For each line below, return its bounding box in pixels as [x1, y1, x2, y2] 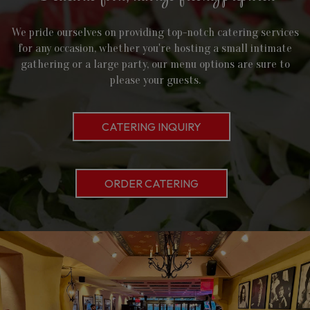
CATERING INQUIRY [102, 120, 201, 134]
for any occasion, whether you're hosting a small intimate [18, 42, 292, 55]
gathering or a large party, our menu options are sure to [20, 57, 290, 71]
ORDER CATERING [104, 176, 199, 190]
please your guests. [109, 73, 201, 86]
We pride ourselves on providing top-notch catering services [11, 26, 299, 39]
